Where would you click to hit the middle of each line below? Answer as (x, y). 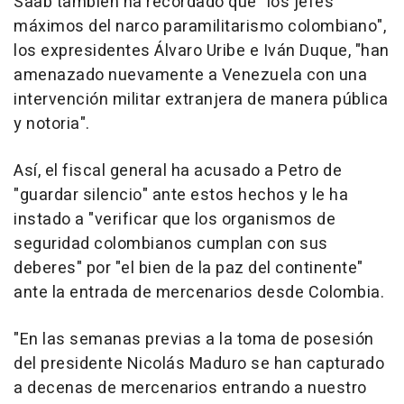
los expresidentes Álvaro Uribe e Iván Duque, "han (202, 51)
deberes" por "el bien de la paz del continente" (188, 269)
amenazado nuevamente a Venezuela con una (190, 76)
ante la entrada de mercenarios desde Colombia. (199, 293)
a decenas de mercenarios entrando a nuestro (190, 389)
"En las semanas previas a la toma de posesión (194, 340)
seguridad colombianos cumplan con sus (171, 244)
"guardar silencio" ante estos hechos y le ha (181, 196)
